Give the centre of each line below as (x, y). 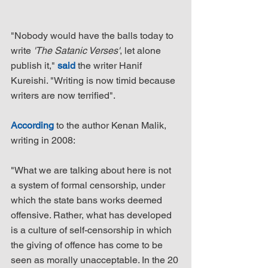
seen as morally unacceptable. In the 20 (96, 260)
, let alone (141, 50)
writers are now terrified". (63, 95)
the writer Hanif (110, 65)
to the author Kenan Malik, (111, 125)
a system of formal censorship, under (89, 185)
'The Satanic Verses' (77, 50)
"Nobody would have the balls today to (93, 35)
